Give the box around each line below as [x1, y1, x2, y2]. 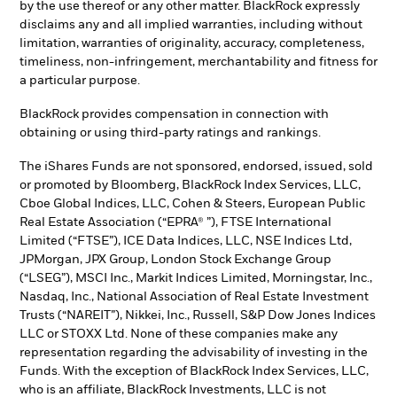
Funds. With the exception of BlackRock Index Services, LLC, [19, 364, 369, 378]
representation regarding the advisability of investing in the [19, 346, 368, 359]
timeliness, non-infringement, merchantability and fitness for [19, 56, 378, 69]
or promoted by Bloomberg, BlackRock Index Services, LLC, [19, 178, 361, 191]
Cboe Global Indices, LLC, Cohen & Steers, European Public [19, 197, 365, 210]
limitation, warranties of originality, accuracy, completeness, [19, 37, 364, 51]
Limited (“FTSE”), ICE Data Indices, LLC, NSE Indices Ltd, [19, 234, 352, 247]
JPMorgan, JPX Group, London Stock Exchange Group [19, 253, 331, 266]
